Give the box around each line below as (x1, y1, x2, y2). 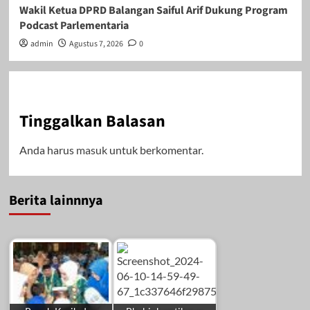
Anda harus (19, 143, 76, 157)
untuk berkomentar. (107, 143, 203, 157)
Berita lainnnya (8, 191, 103, 211)
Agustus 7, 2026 (69, 38, 123, 51)
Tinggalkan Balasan (19, 109, 165, 134)
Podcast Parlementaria (19, 18, 129, 34)
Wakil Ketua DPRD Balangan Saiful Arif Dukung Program (19, 3, 288, 19)
